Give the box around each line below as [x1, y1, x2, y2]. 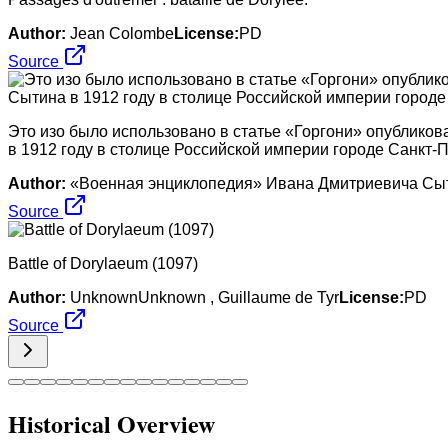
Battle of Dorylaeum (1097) [8, 254, 198, 272]
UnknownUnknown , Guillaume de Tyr [70, 288, 339, 306]
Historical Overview [8, 405, 215, 441]
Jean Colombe [70, 24, 174, 42]
